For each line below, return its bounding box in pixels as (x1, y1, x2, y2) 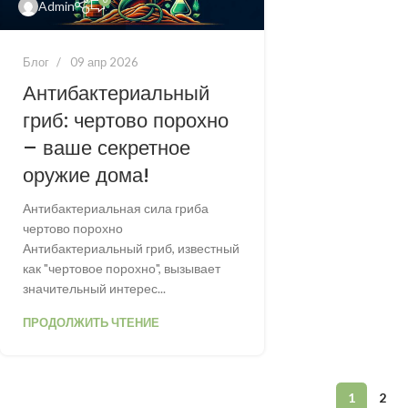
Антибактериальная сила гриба (23, 200, 209, 217)
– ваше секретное (23, 134, 190, 163)
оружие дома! (23, 161, 149, 190)
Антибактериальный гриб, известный (23, 240, 240, 257)
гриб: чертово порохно (23, 107, 229, 136)
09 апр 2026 (70, 55, 138, 70)
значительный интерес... (23, 280, 166, 297)
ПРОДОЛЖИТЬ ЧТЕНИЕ (23, 315, 159, 331)
